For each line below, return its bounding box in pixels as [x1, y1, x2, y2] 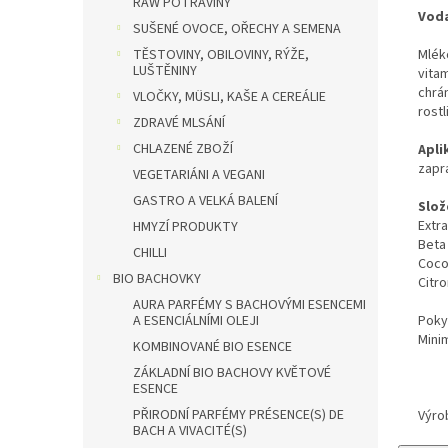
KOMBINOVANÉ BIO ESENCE [133, 337, 292, 357]
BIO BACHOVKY [113, 269, 201, 289]
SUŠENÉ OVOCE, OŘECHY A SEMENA [133, 19, 341, 39]
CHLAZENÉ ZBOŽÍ [133, 139, 233, 159]
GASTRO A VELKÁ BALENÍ [133, 191, 278, 211]
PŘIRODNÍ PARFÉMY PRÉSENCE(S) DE [133, 405, 344, 425]
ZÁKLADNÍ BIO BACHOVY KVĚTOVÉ [133, 363, 331, 383]
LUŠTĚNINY [133, 61, 197, 81]
